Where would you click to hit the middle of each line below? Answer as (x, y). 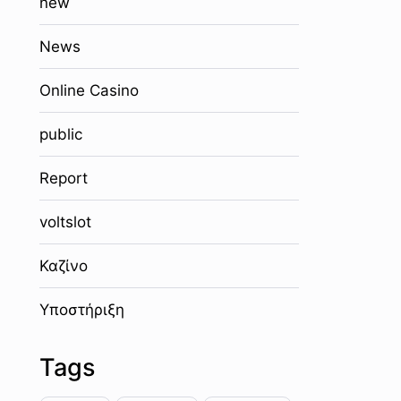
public (60, 134)
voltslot (65, 222)
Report (63, 178)
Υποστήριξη (81, 310)
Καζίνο (63, 266)
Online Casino (89, 90)
